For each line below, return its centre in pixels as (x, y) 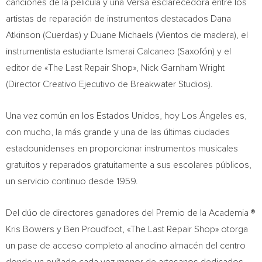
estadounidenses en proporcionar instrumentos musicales (122, 149)
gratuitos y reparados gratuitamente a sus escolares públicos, (129, 165)
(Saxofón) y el (203, 51)
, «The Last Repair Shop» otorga (185, 229)
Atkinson (23, 35)
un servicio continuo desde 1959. (72, 181)
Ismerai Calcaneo (140, 51)
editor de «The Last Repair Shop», (73, 68)
